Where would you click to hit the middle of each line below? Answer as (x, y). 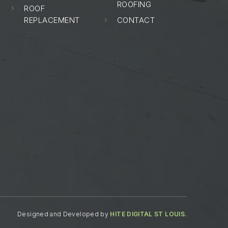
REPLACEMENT (52, 20)
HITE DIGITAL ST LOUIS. (149, 214)
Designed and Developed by (64, 214)
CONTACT (136, 20)
